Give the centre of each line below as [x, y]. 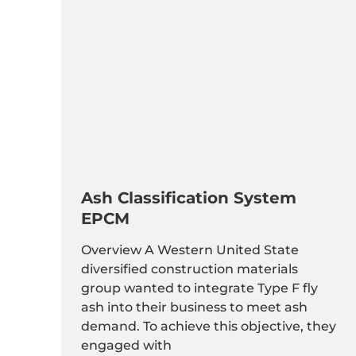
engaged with [126, 345]
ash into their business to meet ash [194, 307]
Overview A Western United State [190, 250]
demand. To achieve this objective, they [209, 326]
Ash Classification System [189, 197]
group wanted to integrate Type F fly [199, 288]
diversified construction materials [190, 269]
